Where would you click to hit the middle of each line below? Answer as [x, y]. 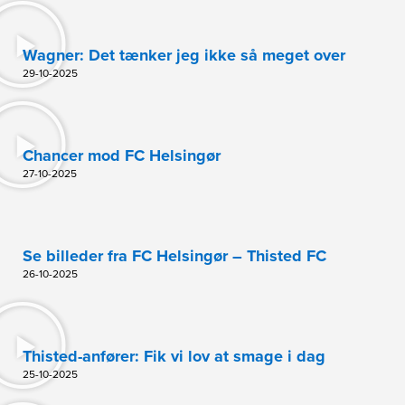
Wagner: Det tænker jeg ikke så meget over [184, 55]
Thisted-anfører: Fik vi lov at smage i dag [174, 356]
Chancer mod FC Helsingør [122, 155]
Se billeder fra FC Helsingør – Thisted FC [174, 255]
